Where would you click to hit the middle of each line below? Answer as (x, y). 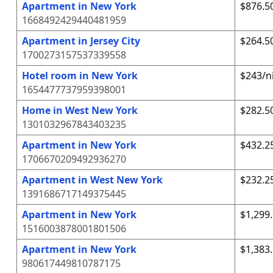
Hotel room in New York (80, 76)
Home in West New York (80, 110)
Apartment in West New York (92, 180)
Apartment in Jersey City (81, 41)
